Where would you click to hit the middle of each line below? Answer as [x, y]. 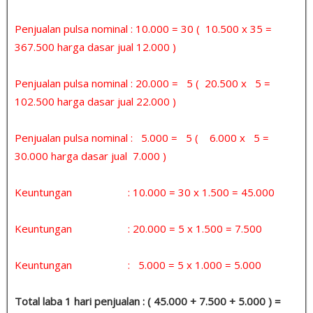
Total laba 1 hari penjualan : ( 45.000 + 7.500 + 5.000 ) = [148, 301]
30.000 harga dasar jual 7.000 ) [90, 155]
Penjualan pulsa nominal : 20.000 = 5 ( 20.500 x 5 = [143, 83]
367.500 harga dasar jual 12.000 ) [95, 46]
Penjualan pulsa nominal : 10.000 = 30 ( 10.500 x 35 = [143, 28]
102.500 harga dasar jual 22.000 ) [95, 101]
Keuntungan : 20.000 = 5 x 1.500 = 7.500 [138, 228]
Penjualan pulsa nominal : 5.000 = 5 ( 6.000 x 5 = [145, 137]
